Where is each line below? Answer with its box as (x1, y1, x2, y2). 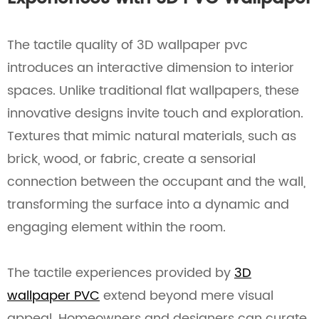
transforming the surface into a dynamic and (7, 194, 289, 215)
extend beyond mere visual (100, 286, 273, 306)
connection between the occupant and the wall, (7, 172, 305, 192)
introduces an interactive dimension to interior (7, 58, 294, 78)
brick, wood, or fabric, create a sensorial (7, 149, 256, 169)
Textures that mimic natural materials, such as (7, 126, 296, 147)
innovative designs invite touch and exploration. (7, 103, 303, 124)
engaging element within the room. (7, 217, 226, 238)
